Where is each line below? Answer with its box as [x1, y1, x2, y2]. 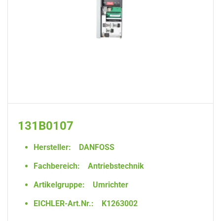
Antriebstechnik [86, 161, 144, 171]
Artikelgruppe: [34, 180, 85, 189]
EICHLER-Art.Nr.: [34, 199, 94, 208]
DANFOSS [77, 143, 114, 152]
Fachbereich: [34, 161, 80, 171]
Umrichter [91, 180, 128, 189]
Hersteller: [34, 143, 71, 152]
